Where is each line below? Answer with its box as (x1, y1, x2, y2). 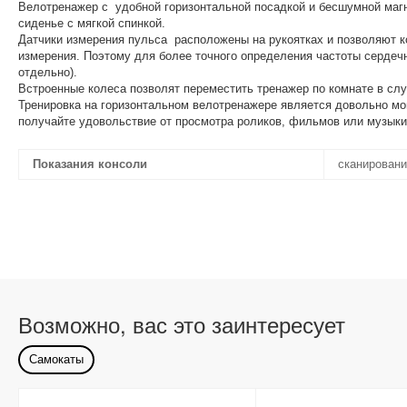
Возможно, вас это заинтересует (18, 308, 345, 340)
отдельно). (18, 65, 78, 79)
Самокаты (29, 352, 84, 366)
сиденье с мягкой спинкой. (18, 16, 166, 30)
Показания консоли (33, 157, 148, 171)
